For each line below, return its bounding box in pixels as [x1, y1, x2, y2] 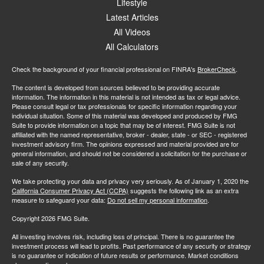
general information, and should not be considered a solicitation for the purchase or [12, 148, 247, 158]
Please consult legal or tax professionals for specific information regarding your [12, 101, 237, 111]
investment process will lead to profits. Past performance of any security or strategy [12, 241, 251, 250]
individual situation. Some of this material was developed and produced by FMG [12, 111, 237, 120]
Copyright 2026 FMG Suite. [12, 213, 90, 223]
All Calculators [105, 41, 159, 52]
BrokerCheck [197, 64, 236, 74]
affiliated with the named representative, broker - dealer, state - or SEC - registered [12, 130, 247, 139]
